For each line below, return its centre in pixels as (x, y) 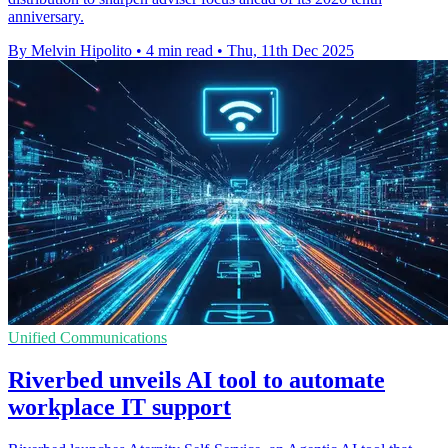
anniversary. (46, 16)
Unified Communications (87, 337)
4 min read (179, 50)
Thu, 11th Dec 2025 (290, 50)
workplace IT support (119, 406)
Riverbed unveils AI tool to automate (196, 379)
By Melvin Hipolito (70, 50)
